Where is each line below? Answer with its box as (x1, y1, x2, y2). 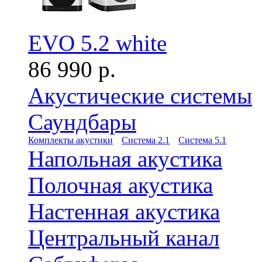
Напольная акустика (28, 146, 222, 171)
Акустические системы (28, 83, 252, 108)
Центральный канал (28, 225, 219, 250)
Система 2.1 (122, 135, 170, 145)
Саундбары (28, 109, 136, 135)
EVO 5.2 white (28, 30, 167, 56)
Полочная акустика (28, 173, 213, 198)
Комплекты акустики (28, 135, 113, 145)
